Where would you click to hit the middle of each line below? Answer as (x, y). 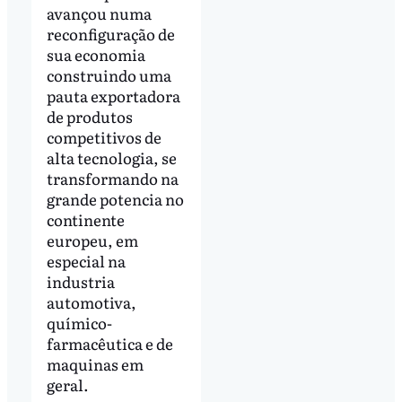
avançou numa (99, 13)
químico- (79, 323)
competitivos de (104, 137)
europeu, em (92, 240)
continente (85, 220)
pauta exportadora (113, 96)
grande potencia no (115, 199)
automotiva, (91, 302)
